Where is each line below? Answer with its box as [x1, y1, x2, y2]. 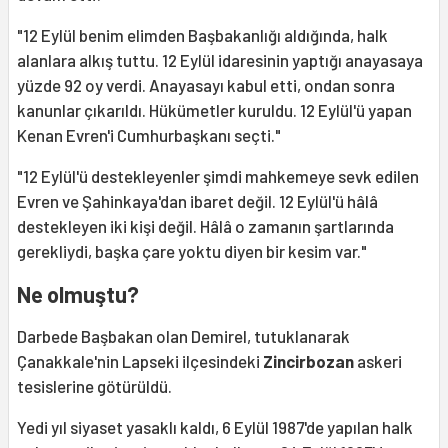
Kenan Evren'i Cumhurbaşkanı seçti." [17, 124, 281, 145]
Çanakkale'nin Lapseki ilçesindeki [17, 350, 263, 371]
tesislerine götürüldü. [17, 375, 172, 396]
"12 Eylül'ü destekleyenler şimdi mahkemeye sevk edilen [17, 165, 419, 186]
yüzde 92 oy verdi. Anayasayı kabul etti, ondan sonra [17, 74, 395, 95]
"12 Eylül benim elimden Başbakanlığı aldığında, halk [17, 24, 388, 45]
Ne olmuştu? [17, 280, 139, 307]
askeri [357, 350, 402, 371]
